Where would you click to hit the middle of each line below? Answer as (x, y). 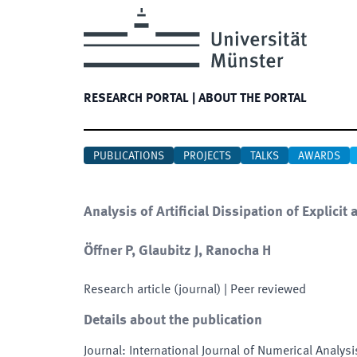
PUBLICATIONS (129, 156)
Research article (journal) (152, 290)
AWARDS (319, 156)
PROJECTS (207, 156)
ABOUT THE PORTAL (253, 99)
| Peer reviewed (263, 290)
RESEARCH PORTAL (136, 99)
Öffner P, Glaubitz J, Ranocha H (177, 251)
